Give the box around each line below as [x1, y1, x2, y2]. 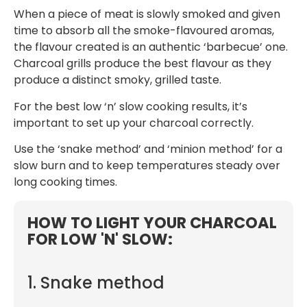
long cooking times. [14, 174, 120, 191]
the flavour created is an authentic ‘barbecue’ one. [14, 39, 288, 56]
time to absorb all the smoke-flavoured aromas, [14, 23, 274, 39]
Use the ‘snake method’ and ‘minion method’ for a [14, 141, 282, 158]
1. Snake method [27, 271, 164, 294]
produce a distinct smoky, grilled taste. [14, 72, 221, 88]
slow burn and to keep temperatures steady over [14, 158, 280, 174]
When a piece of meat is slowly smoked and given [14, 6, 280, 23]
